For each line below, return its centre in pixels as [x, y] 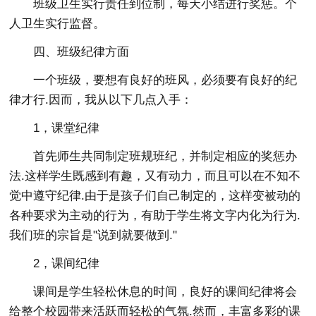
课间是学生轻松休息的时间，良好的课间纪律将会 [165, 291]
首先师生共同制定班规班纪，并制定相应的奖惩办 [165, 156]
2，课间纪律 [67, 263]
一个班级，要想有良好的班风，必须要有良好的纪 [165, 80]
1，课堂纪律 [67, 128]
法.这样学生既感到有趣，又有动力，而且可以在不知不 [155, 176]
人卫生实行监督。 [57, 23]
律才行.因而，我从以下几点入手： [101, 99]
